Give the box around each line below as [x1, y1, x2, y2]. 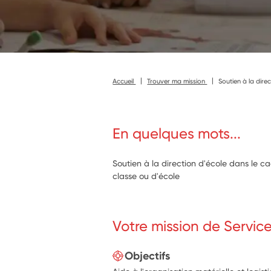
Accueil [113, 76, 136, 85]
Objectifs [125, 249, 171, 263]
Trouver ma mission [147, 76, 207, 85]
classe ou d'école [113, 171, 180, 181]
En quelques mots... [113, 125, 241, 142]
